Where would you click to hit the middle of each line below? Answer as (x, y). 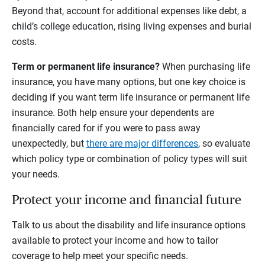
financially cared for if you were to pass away (106, 128)
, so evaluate (224, 144)
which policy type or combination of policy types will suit (130, 159)
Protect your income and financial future (127, 200)
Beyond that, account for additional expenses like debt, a (129, 11)
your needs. (38, 174)
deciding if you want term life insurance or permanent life (131, 98)
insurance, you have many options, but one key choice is (129, 82)
